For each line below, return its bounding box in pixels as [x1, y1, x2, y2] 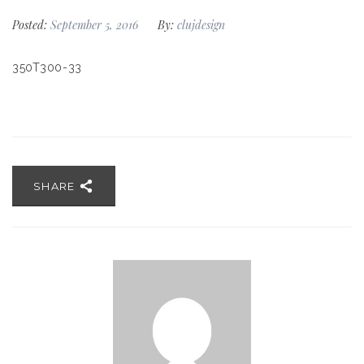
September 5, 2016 [50, 17, 141, 32]
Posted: [12, 17, 47, 32]
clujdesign [177, 17, 225, 32]
